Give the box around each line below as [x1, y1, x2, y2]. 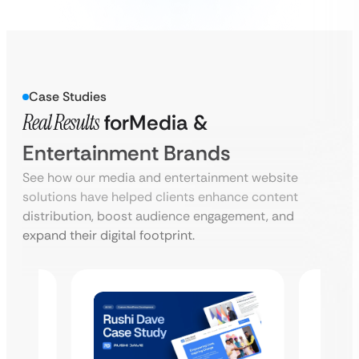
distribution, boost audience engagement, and [22, 208, 294, 224]
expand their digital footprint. [22, 227, 195, 244]
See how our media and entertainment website [22, 169, 298, 186]
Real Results [22, 109, 99, 136]
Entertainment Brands [22, 139, 231, 167]
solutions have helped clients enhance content [22, 188, 298, 205]
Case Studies [29, 88, 107, 105]
